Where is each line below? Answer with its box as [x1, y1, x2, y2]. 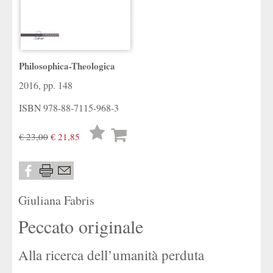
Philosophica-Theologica [19, 59, 115, 73]
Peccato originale [18, 214, 143, 238]
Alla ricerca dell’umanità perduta [18, 246, 204, 264]
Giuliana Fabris [18, 192, 94, 208]
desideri [88, 147, 118, 159]
